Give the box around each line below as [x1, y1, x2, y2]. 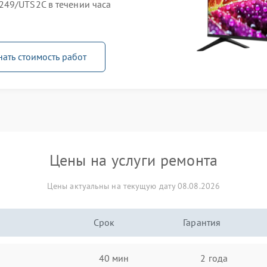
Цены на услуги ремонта [49, 150, 218, 170]
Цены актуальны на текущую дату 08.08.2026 [46, 181, 221, 191]
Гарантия [183, 216, 221, 228]
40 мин [98, 252, 129, 264]
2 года [200, 252, 228, 264]
